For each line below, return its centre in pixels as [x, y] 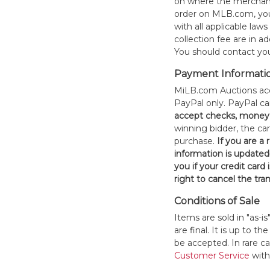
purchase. [195, 141]
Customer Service [212, 256]
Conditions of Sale [217, 201]
